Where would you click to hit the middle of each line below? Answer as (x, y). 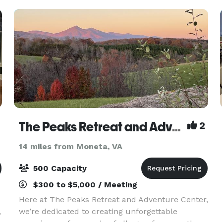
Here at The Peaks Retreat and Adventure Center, (113, 199)
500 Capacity (58, 168)
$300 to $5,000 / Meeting (84, 185)
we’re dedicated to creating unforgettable (98, 211)
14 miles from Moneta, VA (70, 146)
